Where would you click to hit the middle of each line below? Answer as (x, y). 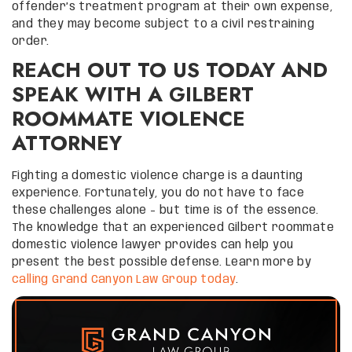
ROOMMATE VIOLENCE (128, 118)
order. (31, 41)
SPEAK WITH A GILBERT (133, 94)
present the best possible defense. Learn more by (162, 262)
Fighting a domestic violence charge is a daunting (158, 176)
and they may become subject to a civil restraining (163, 24)
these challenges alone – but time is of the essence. (165, 210)
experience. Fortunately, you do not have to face (158, 193)
